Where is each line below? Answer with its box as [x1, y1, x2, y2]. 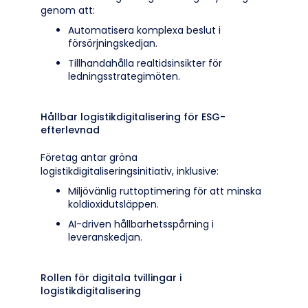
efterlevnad [41, 123, 100, 137]
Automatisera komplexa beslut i [68, 23, 221, 37]
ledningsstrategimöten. [68, 69, 180, 83]
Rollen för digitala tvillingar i [41, 271, 181, 285]
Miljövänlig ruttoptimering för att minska [68, 184, 261, 198]
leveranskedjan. [68, 230, 142, 244]
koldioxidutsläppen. [68, 197, 159, 211]
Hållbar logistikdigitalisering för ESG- [41, 110, 225, 124]
